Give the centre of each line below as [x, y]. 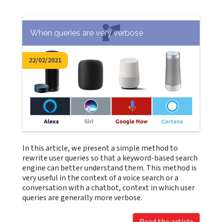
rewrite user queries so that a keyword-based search [110, 158]
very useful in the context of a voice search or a [101, 178]
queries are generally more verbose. [83, 198]
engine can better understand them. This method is [110, 168]
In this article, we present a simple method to [100, 148]
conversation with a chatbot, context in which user [109, 188]
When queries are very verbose [87, 33]
